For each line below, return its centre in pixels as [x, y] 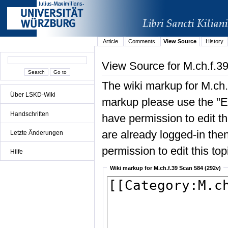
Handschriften [30, 114]
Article [110, 41]
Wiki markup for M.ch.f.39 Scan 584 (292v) [165, 168]
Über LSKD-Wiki [33, 95]
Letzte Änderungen [37, 133]
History [215, 41]
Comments [142, 41]
